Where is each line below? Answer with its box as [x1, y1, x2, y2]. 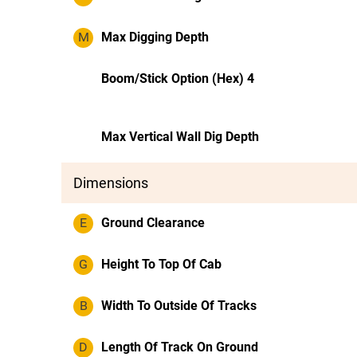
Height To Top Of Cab [101, 257, 222, 272]
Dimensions [73, 175, 148, 191]
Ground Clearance [101, 215, 205, 230]
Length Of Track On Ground [101, 339, 258, 355]
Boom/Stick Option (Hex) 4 [101, 71, 254, 86]
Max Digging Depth [101, 29, 209, 45]
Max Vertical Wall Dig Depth [101, 129, 259, 144]
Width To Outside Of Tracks [101, 298, 257, 313]
